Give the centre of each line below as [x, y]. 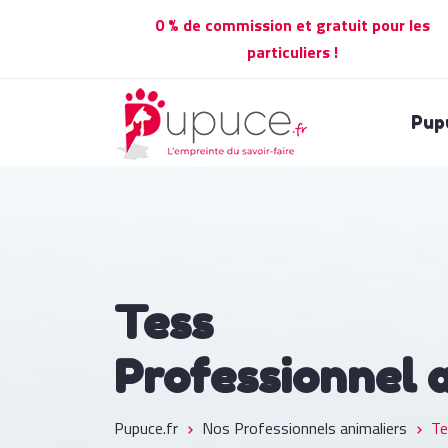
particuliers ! [292, 52]
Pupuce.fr [146, 428]
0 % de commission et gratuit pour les [292, 25]
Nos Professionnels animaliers [304, 428]
